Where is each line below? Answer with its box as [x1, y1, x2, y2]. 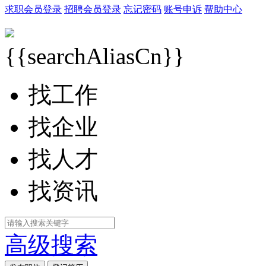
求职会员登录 [5, 4, 62, 14]
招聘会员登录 [64, 4, 121, 14]
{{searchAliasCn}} [5, 43, 185, 69]
